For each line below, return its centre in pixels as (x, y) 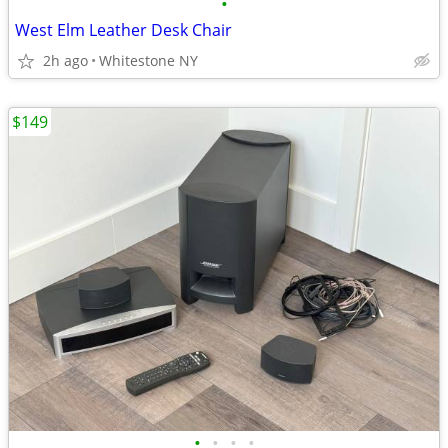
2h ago (65, 60)
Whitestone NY (148, 60)
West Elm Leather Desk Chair (123, 30)
